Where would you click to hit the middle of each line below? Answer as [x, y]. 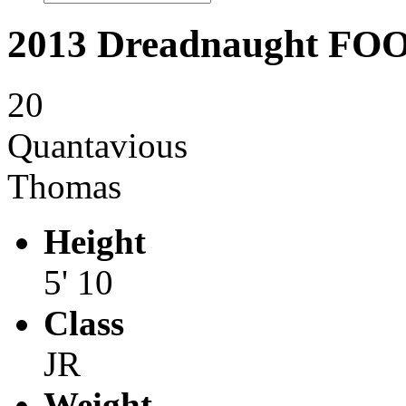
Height [95, 241]
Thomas [64, 186]
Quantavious [97, 145]
